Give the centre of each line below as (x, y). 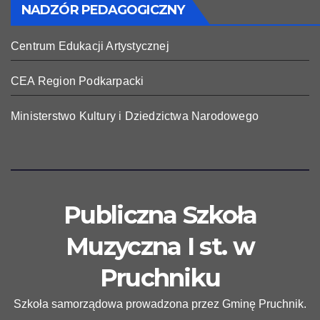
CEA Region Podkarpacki (77, 81)
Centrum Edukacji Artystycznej (90, 46)
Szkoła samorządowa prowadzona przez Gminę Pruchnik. (160, 304)
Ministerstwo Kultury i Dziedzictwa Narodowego (135, 116)
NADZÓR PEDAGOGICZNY (103, 10)
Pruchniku (160, 277)
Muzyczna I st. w (160, 246)
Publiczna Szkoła (160, 215)
